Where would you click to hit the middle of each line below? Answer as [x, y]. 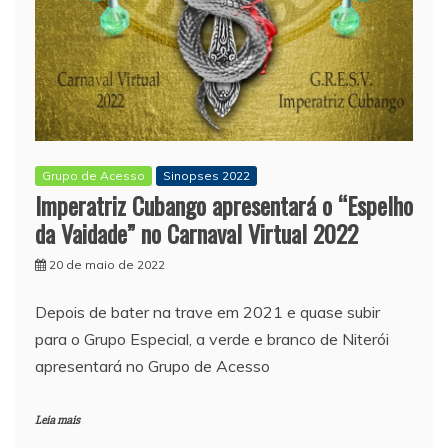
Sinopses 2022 [206, 175]
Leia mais [57, 420]
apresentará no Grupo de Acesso [152, 365]
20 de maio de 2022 [107, 264]
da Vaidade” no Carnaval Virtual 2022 [196, 232]
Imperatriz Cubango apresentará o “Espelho [224, 204]
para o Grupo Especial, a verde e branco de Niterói [212, 338]
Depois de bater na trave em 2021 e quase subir [207, 311]
